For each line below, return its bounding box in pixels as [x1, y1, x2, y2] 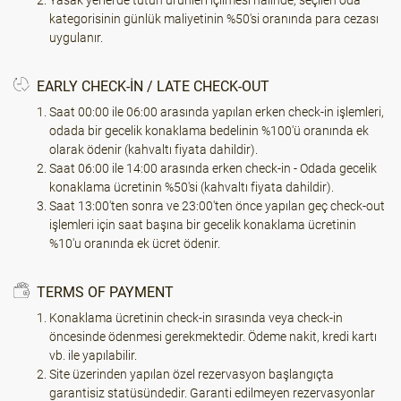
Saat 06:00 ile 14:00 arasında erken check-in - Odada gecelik [49, 161, 377, 175]
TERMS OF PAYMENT [37, 283, 174, 301]
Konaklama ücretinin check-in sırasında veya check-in [49, 311, 343, 325]
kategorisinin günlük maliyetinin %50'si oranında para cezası [49, 12, 379, 26]
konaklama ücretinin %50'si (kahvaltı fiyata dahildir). [49, 180, 334, 194]
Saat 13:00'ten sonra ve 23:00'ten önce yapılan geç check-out [49, 199, 385, 213]
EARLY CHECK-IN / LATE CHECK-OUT [37, 77, 269, 95]
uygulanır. [49, 30, 103, 45]
